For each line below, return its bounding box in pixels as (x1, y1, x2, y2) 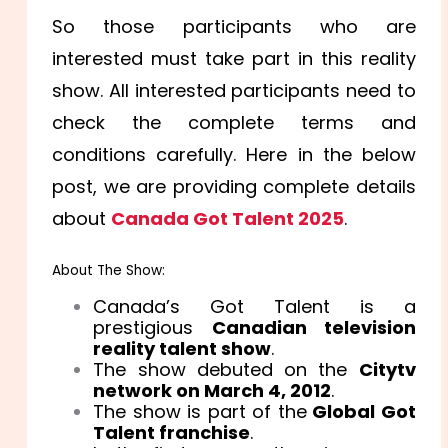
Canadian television (211, 314, 416, 340)
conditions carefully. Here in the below (52, 141, 416, 167)
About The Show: (52, 260, 166, 280)
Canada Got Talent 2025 (111, 205, 345, 231)
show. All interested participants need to (52, 77, 416, 103)
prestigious (93, 314, 212, 340)
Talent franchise (93, 419, 251, 445)
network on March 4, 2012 (93, 377, 332, 403)
